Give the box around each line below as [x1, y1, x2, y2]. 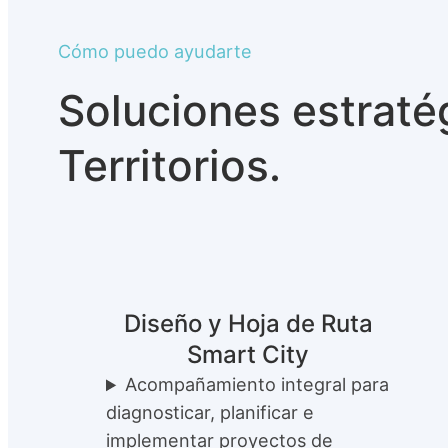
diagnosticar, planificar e [106, 401, 314, 424]
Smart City [187, 340, 309, 370]
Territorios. [58, 140, 281, 192]
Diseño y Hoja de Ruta [123, 309, 373, 339]
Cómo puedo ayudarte [58, 39, 252, 62]
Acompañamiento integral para [125, 373, 390, 396]
